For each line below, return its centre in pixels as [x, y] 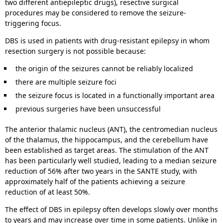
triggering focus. [34, 23]
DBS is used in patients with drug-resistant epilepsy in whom [107, 41]
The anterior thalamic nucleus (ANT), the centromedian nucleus [111, 129]
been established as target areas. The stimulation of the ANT [107, 150]
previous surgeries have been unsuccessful [88, 109]
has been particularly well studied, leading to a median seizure [111, 161]
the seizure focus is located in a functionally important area [115, 96]
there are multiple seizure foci [66, 82]
